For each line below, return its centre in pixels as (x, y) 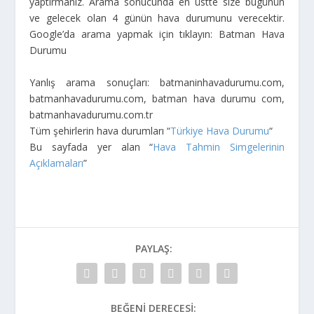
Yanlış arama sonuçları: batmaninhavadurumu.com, (157, 82)
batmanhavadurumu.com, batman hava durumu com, (157, 98)
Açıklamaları (57, 163)
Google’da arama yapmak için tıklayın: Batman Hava (157, 34)
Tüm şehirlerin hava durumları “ (100, 130)
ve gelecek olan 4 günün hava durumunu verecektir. (157, 18)
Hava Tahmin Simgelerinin (219, 146)
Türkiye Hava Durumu (220, 130)
